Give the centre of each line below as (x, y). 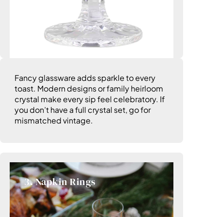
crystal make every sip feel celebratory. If (90, 99)
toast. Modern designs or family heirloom (89, 89)
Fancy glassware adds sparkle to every (85, 78)
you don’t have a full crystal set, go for (83, 110)
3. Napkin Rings (60, 182)
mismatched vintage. (54, 121)
